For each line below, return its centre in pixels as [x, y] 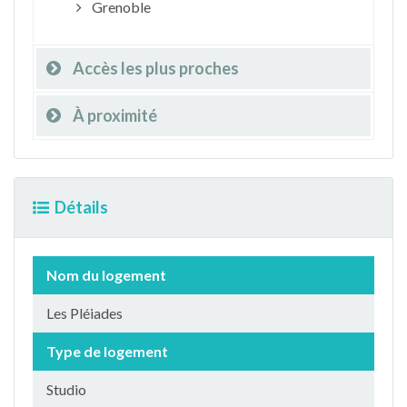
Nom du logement [106, 274]
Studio [66, 389]
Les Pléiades [84, 313]
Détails [81, 207]
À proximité [115, 115]
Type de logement [107, 351]
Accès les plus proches [156, 68]
